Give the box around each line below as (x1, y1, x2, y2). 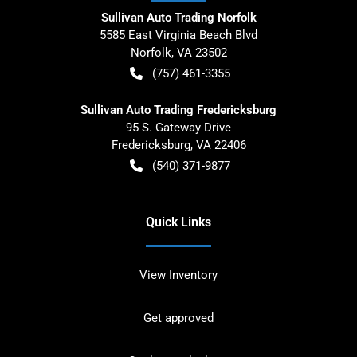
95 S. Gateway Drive (126, 120, 231, 135)
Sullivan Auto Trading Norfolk (100, 10, 257, 25)
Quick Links (146, 214, 211, 229)
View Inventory (139, 267, 218, 282)
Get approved (143, 310, 214, 325)
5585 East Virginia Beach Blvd (100, 27, 257, 42)
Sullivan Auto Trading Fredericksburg (80, 102, 277, 117)
